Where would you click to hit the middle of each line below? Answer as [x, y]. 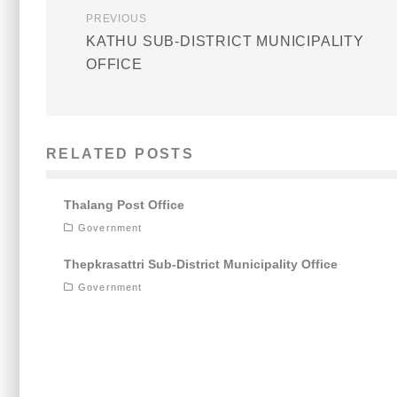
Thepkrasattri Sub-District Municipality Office [201, 265]
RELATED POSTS [121, 154]
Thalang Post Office [124, 205]
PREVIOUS [117, 19]
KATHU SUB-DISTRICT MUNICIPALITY [225, 42]
